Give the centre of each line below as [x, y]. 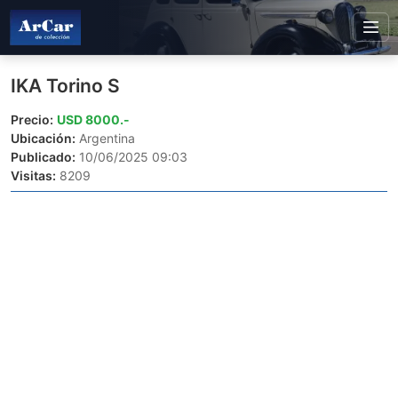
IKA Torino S [65, 86]
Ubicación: [43, 138]
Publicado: [43, 157]
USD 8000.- [93, 119]
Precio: [32, 119]
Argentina [105, 138]
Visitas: [33, 175]
